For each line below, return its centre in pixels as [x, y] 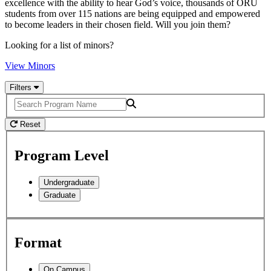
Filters [22, 87]
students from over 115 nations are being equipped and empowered [132, 13]
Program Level [62, 155]
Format [38, 243]
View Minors [30, 65]
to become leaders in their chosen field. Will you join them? [118, 24]
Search [17, 98]
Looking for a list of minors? [59, 45]
